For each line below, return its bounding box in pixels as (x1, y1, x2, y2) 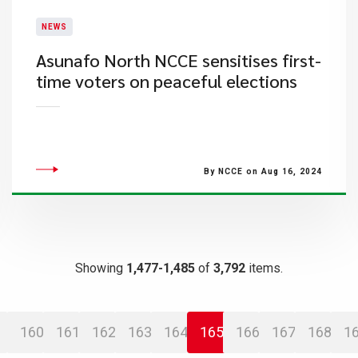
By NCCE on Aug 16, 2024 (203, 167, 322, 176)
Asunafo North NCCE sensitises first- (35, 49, 321, 71)
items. (245, 261, 283, 276)
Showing (75, 261, 126, 276)
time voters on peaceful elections (35, 70, 297, 92)
